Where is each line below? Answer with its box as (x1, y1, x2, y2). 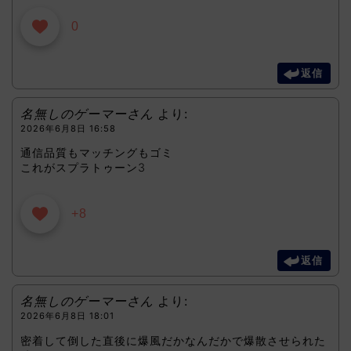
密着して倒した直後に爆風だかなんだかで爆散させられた (20, 333, 326, 347)
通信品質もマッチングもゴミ (20, 146, 173, 160)
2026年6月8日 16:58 (20, 122, 116, 134)
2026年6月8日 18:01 (20, 310, 114, 322)
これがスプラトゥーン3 (20, 161, 146, 175)
